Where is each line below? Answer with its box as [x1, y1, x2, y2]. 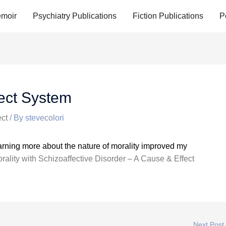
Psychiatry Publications [33, 12, 117, 20]
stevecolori [25, 114, 64, 122]
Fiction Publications [133, 12, 203, 20]
